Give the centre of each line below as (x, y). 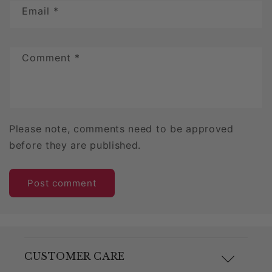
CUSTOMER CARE (75, 257)
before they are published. (75, 145)
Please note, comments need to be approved (121, 129)
